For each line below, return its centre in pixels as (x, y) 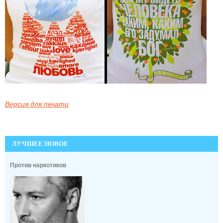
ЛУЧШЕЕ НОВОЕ (40, 143)
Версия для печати (37, 104)
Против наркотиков (38, 165)
